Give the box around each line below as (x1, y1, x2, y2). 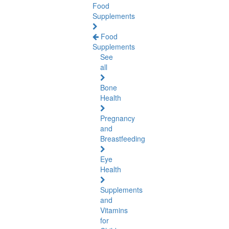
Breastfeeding (100, 133, 145, 144)
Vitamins (100, 205, 128, 215)
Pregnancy (100, 113, 135, 123)
